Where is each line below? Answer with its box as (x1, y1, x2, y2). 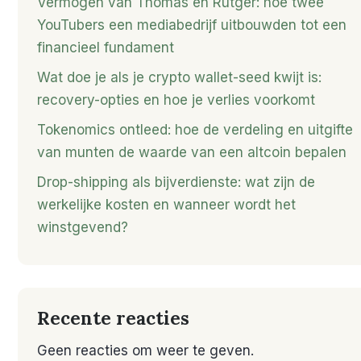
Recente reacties (37, 305, 189, 330)
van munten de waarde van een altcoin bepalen (37, 143, 346, 160)
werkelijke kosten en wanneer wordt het (37, 196, 296, 213)
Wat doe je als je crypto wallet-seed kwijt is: (37, 68, 322, 85)
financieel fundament (37, 39, 174, 56)
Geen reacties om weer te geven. (37, 342, 254, 359)
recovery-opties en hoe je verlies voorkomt (37, 91, 315, 108)
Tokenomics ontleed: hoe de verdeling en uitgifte (37, 121, 353, 138)
